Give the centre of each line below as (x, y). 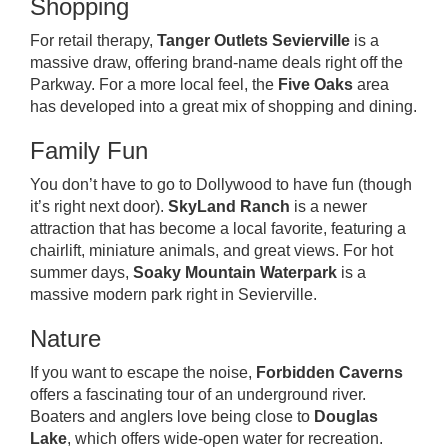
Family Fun (89, 150)
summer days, (81, 272)
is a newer (328, 206)
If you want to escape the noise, (143, 372)
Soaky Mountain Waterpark (235, 272)
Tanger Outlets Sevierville (253, 40)
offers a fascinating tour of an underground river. (198, 394)
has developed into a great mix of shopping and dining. (223, 106)
